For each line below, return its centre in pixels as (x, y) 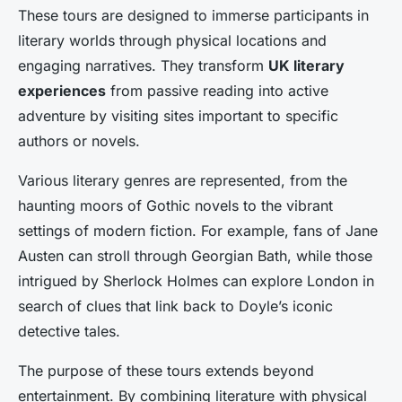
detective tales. (69, 332)
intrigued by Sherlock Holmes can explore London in (196, 281)
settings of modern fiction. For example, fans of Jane (198, 231)
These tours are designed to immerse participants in (193, 16)
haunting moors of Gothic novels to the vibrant (175, 206)
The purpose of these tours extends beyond (166, 371)
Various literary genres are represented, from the (183, 181)
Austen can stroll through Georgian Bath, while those (195, 256)
